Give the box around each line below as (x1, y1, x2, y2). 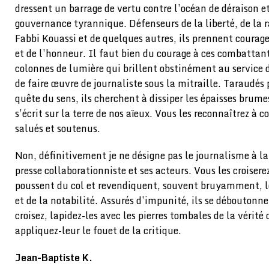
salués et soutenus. (15, 121, 100, 136)
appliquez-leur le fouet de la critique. (15, 223, 181, 238)
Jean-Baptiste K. (15, 250, 92, 265)
